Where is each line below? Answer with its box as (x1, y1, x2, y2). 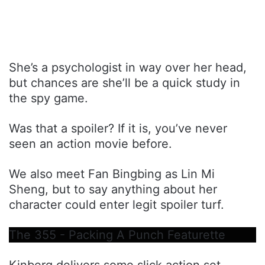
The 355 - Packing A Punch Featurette (9, 227, 225, 242)
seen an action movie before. (9, 136, 172, 151)
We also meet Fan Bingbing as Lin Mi (9, 166, 215, 181)
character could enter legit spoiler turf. (9, 197, 224, 212)
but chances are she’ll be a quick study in (9, 75, 240, 90)
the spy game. (9, 91, 88, 105)
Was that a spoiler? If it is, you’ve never (9, 121, 227, 135)
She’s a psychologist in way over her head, (9, 60, 247, 75)
